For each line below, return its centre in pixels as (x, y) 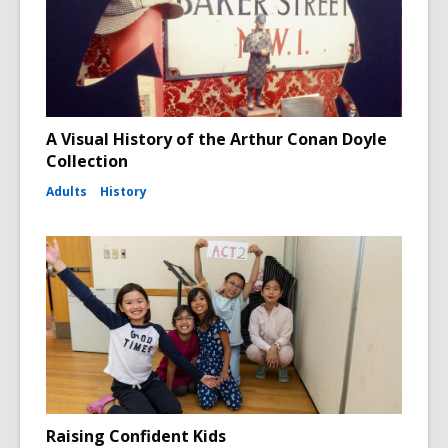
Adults (66, 191)
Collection (87, 160)
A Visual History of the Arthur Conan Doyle (216, 138)
